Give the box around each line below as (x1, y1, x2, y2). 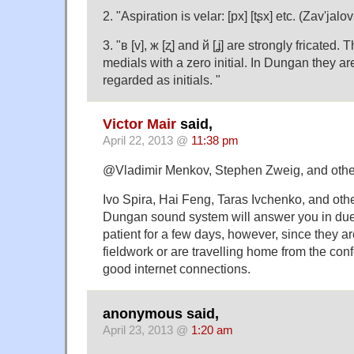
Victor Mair (103, 116, 176, 133)
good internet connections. (103, 262, 250, 277)
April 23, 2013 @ (103, 323, 191, 337)
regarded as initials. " (103, 72, 220, 87)
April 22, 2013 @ (103, 134, 191, 148)
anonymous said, (103, 305, 219, 322)
